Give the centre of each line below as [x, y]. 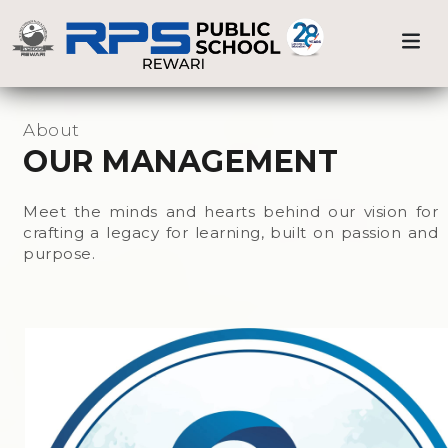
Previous [67, 58]
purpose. [59, 253]
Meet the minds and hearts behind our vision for [230, 211]
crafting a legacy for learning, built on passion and [230, 232]
